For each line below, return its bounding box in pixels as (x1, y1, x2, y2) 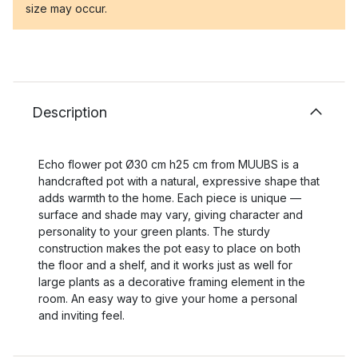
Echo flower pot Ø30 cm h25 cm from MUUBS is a (38, 157, 299, 171)
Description (32, 104, 107, 121)
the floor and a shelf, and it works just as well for (38, 258, 292, 272)
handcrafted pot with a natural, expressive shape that (38, 174, 320, 188)
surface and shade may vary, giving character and (38, 208, 303, 221)
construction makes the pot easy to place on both (38, 241, 300, 255)
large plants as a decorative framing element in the (38, 275, 305, 288)
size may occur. (26, 2, 107, 15)
